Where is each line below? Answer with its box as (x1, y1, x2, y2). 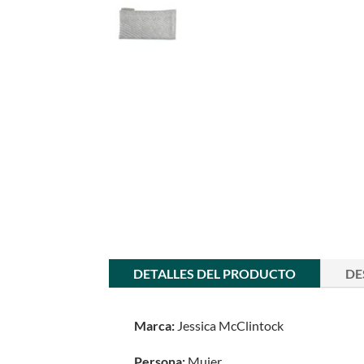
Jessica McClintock (175, 318, 284, 334)
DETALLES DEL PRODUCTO (133, 266, 297, 282)
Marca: (134, 318, 175, 334)
